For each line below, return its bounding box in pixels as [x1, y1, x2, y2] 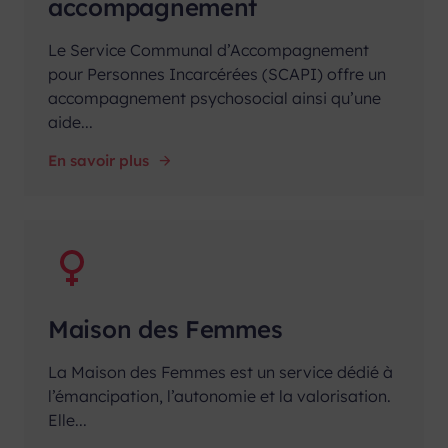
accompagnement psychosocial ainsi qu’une [48, 87, 381, 108]
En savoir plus [48, 150, 149, 170]
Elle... [48, 409, 87, 430]
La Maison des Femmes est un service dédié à [48, 361, 393, 382]
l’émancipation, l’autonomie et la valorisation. [48, 385, 391, 406]
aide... [48, 111, 93, 132]
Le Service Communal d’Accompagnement [48, 39, 369, 60]
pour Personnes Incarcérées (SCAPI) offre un [48, 63, 386, 84]
